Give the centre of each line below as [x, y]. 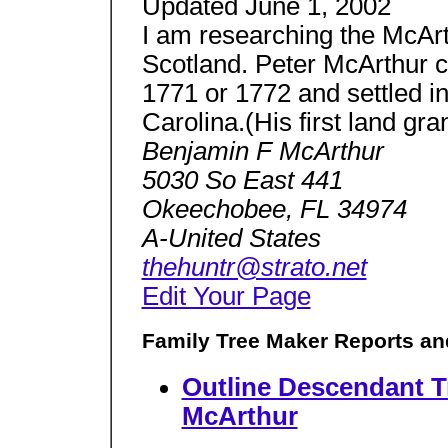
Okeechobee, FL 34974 [274, 208]
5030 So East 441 [242, 179]
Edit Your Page [226, 295]
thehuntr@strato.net [254, 266]
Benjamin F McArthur [262, 150]
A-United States [231, 237]
